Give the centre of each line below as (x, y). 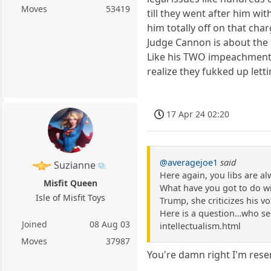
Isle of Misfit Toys (70, 197)
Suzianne (75, 165)
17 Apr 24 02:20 (198, 114)
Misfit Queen (70, 183)
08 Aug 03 (110, 224)
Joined (34, 224)
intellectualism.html (201, 226)
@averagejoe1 (189, 162)
